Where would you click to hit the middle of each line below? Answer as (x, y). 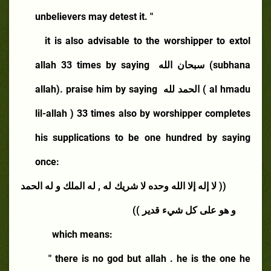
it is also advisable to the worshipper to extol (148, 41)
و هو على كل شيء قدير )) (184, 210)
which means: (82, 234)
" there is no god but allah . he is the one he (150, 258)
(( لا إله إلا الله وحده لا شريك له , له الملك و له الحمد (123, 186)
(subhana (230, 65)
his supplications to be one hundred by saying (143, 137)
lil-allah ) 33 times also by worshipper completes (143, 113)
